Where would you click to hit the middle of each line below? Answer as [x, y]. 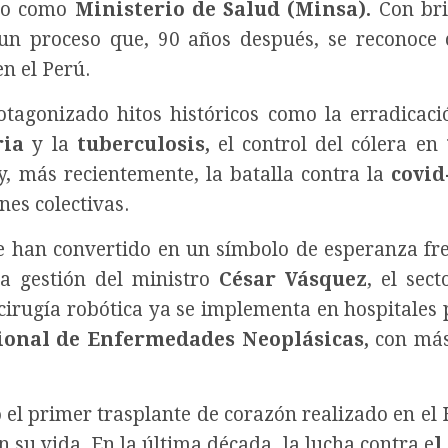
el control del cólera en [327, 145]
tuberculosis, [143, 145]
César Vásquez [293, 280]
